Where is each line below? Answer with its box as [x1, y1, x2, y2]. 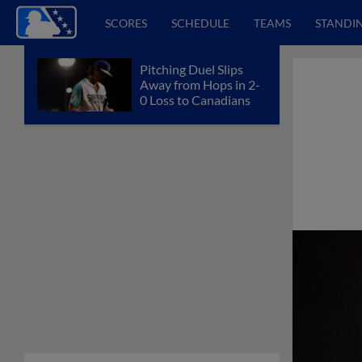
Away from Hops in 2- [140, 77, 260, 93]
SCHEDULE [171, 15, 229, 30]
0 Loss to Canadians [140, 92, 250, 108]
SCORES [105, 15, 147, 30]
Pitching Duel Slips [140, 61, 243, 78]
